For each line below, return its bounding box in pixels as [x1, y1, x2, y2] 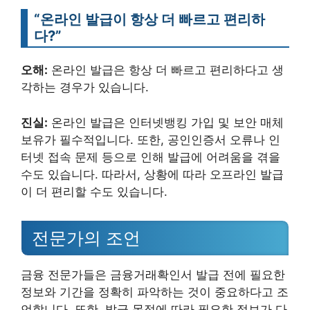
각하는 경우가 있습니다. [21, 80, 149, 94]
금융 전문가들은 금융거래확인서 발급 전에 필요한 [21, 268, 285, 282]
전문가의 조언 [32, 228, 140, 248]
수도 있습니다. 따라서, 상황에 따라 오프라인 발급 [21, 167, 284, 181]
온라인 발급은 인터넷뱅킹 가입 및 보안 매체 [48, 115, 284, 129]
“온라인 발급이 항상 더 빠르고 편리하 [34, 10, 265, 28]
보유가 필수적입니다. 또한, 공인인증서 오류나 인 [21, 132, 280, 147]
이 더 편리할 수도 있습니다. [21, 184, 167, 199]
